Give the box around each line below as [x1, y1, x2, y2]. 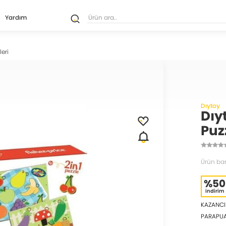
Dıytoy [200, 101, 220, 110]
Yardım [5, 13, 27, 22]
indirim [205, 187, 224, 195]
